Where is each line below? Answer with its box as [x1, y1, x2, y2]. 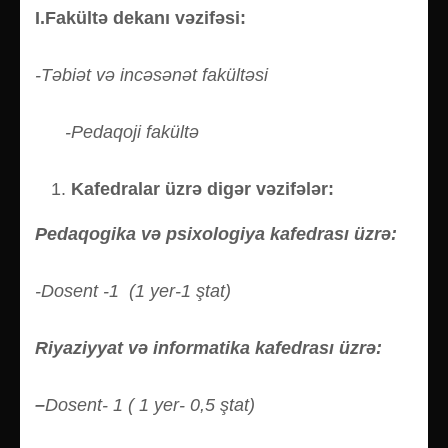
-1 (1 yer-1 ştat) [103, 280, 231, 301]
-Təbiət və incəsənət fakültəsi [35, 64, 268, 85]
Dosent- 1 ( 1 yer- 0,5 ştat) [45, 394, 260, 415]
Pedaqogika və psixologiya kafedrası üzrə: [35, 223, 397, 244]
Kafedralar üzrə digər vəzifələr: [71, 178, 334, 199]
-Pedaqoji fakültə [35, 121, 199, 142]
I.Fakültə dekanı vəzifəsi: [35, 7, 246, 28]
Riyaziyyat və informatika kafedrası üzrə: [35, 337, 382, 358]
